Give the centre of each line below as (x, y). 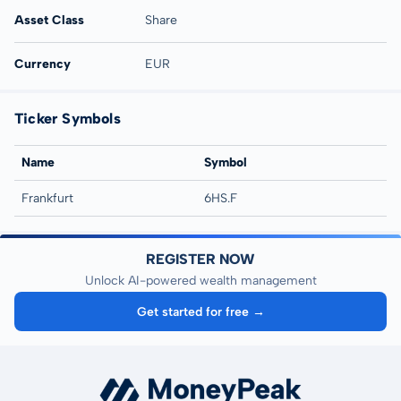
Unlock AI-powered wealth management (200, 281)
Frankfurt (47, 198)
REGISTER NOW (200, 259)
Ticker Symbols (68, 119)
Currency (43, 64)
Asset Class (49, 20)
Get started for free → (201, 311)
